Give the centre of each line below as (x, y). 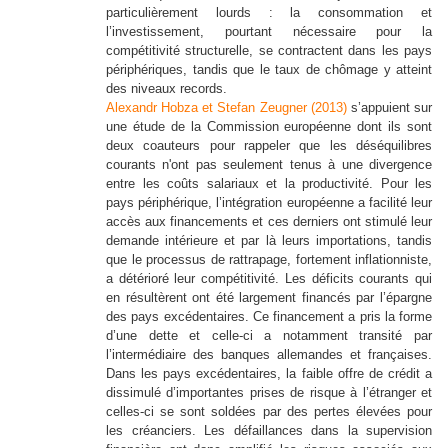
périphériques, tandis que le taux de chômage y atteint (269, 70)
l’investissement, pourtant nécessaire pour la (269, 32)
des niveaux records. (168, 89)
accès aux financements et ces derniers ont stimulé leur (269, 222)
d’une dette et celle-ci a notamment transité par (269, 336)
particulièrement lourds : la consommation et (269, 13)
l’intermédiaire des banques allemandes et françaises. (269, 355)
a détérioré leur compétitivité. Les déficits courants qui (269, 279)
